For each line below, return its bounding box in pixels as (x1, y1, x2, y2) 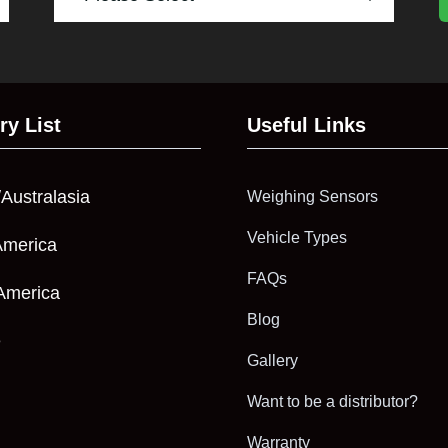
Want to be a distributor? (247, 392, 419, 410)
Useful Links (247, 113, 367, 136)
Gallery (247, 351, 299, 369)
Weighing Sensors (247, 187, 379, 205)
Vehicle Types (247, 228, 348, 246)
